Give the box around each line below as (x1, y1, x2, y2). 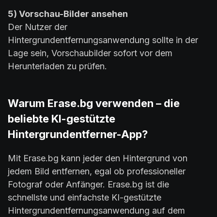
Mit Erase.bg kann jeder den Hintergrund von (8, 153, 187, 164)
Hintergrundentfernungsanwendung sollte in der (8, 35, 198, 46)
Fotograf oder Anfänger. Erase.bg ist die (8, 179, 169, 190)
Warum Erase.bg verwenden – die (8, 97, 180, 110)
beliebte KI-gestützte (8, 112, 115, 125)
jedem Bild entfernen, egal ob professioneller (8, 166, 186, 177)
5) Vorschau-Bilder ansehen (8, 9, 128, 19)
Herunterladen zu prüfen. (8, 61, 107, 72)
